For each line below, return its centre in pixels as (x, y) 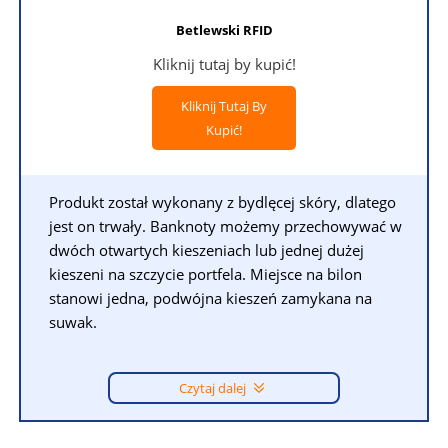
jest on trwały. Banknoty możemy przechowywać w (226, 225)
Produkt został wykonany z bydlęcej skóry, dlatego (223, 201)
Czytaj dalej (214, 387)
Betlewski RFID (224, 29)
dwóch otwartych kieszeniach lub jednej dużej (207, 249)
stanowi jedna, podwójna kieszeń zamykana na (211, 297)
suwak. (73, 321)
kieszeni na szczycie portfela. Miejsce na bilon (206, 273)
